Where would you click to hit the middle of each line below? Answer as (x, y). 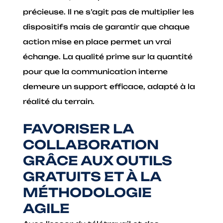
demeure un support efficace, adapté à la (109, 86)
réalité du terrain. (59, 101)
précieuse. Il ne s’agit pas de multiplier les (109, 11)
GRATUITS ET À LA (92, 177)
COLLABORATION (91, 145)
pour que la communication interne (96, 71)
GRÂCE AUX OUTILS (98, 161)
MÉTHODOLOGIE (88, 193)
